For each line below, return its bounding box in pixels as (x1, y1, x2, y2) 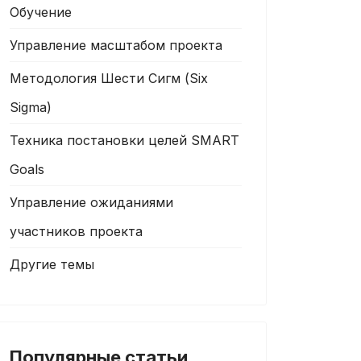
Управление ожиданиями (10, 194, 173, 210)
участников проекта (10, 223, 143, 239)
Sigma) (10, 99, 52, 115)
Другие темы (10, 256, 94, 272)
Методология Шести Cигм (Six (10, 70, 208, 86)
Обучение (10, 4, 72, 20)
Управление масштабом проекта (10, 37, 222, 53)
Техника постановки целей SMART (10, 132, 239, 148)
